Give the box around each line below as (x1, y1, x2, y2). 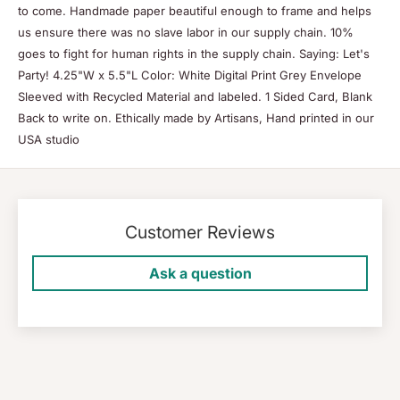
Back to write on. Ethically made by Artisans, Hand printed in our (18, 111, 374, 126)
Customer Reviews (125, 221, 275, 244)
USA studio (18, 132, 79, 147)
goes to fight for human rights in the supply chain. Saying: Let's (18, 46, 370, 62)
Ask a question (148, 264, 252, 283)
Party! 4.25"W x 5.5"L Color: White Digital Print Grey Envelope (18, 68, 362, 83)
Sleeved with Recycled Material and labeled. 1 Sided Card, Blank (18, 89, 372, 104)
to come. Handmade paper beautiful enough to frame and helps (18, 4, 371, 19)
